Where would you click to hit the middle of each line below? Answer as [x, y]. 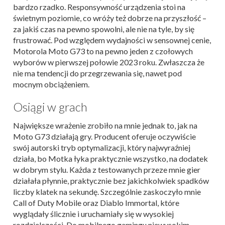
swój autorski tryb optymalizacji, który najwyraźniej [102, 148]
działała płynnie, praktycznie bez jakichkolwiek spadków [111, 181]
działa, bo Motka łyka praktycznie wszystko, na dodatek [110, 159]
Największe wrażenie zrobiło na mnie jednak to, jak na [105, 126]
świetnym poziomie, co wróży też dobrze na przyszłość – [110, 18]
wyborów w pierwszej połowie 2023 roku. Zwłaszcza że [109, 62]
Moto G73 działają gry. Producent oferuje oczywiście [104, 137]
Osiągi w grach [50, 107]
